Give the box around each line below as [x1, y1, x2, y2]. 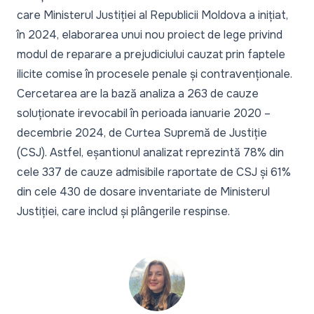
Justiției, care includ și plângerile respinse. [17, 203, 230, 219]
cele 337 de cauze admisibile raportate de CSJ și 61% [17, 164, 291, 179]
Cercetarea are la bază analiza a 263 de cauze [17, 86, 259, 101]
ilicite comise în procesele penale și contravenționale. [17, 66, 292, 81]
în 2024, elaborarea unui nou [17, 27, 168, 42]
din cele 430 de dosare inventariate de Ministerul [17, 184, 270, 199]
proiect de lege [168, 27, 246, 42]
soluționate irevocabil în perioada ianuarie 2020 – [17, 105, 271, 121]
